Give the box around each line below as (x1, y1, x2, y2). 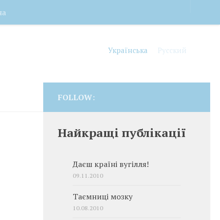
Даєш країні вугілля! (73, 159, 149, 169)
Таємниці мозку (73, 192, 133, 202)
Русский (158, 45, 187, 55)
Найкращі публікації (58, 125, 186, 140)
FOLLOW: (58, 92, 95, 103)
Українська (108, 45, 148, 55)
